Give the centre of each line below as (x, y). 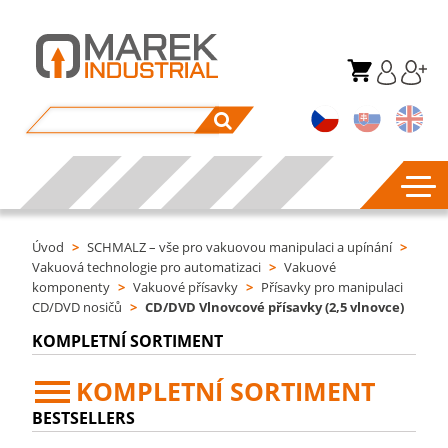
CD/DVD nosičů (77, 307)
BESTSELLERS (84, 418)
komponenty (71, 287)
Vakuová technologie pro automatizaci (147, 267)
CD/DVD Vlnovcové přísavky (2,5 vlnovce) (275, 307)
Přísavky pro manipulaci (332, 287)
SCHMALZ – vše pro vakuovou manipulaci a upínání (240, 247)
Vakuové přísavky (186, 287)
